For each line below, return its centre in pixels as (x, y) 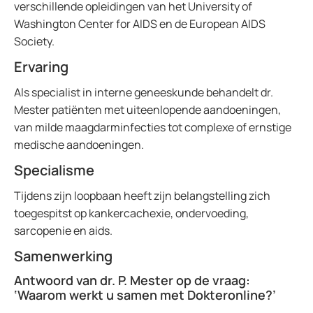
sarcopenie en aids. (63, 231)
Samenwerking (63, 256)
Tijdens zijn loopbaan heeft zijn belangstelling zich (142, 196)
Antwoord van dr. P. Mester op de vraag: (132, 280)
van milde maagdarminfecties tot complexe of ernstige (153, 127)
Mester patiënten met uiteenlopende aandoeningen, (147, 110)
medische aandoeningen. (79, 145)
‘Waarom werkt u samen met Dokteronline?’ (145, 295)
